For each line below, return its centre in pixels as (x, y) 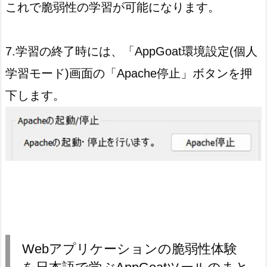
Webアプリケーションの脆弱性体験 (130, 249)
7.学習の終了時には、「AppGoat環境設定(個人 (131, 52)
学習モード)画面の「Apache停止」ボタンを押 (129, 74)
